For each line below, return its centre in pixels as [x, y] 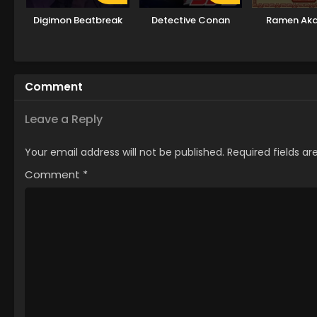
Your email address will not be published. [125, 152]
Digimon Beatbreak [77, 20]
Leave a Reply [64, 119]
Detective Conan [190, 20]
